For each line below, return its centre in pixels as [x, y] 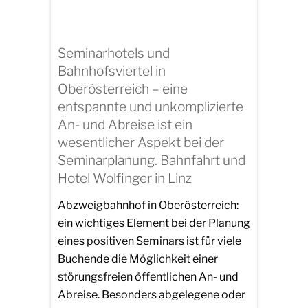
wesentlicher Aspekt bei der [141, 142]
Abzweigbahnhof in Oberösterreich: [148, 205]
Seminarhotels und [114, 53]
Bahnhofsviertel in [112, 70]
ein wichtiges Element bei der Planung [154, 223]
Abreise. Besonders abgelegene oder [152, 295]
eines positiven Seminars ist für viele [150, 241]
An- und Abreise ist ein [125, 124]
